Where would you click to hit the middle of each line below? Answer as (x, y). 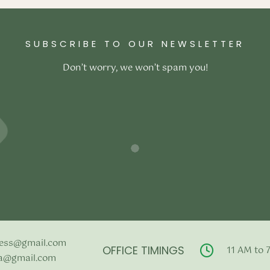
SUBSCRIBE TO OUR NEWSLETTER (135, 43)
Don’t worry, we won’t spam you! (135, 67)
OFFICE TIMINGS (143, 250)
